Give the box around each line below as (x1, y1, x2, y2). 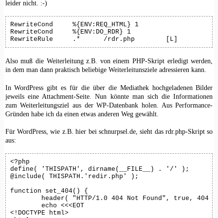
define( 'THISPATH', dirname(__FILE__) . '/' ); (10, 165, 189, 173)
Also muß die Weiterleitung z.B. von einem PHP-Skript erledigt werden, (5, 57, 213, 65)
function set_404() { (10, 187, 88, 195)
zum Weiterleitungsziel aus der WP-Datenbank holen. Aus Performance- (5, 101, 213, 109)
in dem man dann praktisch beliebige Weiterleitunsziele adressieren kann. (5, 66, 206, 74)
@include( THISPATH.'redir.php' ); (10, 173, 139, 181)
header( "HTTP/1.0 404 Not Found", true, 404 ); (10, 195, 41, 202)
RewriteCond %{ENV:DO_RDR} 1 (10, 28, 53, 36)
